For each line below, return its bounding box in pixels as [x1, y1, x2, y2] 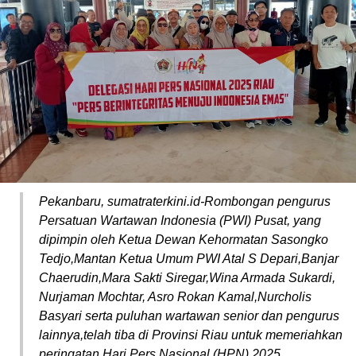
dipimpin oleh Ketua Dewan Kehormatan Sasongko [39, 233, 328, 247]
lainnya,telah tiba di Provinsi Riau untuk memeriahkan [39, 328, 342, 342]
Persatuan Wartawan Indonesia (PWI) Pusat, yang [39, 214, 321, 228]
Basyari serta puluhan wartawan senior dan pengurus [39, 309, 339, 323]
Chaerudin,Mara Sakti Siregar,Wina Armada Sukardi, [39, 271, 335, 285]
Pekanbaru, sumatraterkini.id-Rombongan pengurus [39, 195, 331, 209]
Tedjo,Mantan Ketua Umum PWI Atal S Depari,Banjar [39, 252, 339, 266]
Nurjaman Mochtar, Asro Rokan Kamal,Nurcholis [39, 290, 311, 304]
